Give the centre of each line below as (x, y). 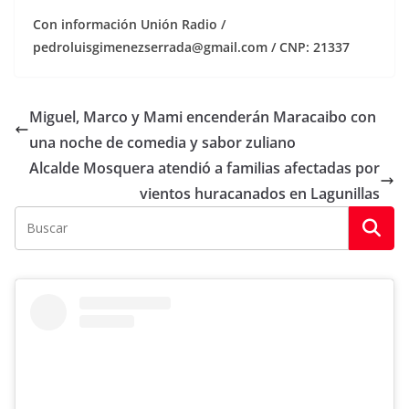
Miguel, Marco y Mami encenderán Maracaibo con (203, 117)
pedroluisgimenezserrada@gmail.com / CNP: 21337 (191, 47)
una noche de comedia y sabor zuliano (163, 143)
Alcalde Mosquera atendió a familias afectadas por (204, 168)
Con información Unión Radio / (129, 25)
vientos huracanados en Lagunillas (260, 194)
